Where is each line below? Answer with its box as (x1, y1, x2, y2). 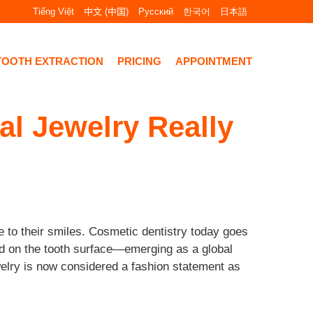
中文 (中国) (84, 6, 129, 17)
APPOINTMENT (175, 54, 252, 67)
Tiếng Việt (33, 6, 75, 17)
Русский (138, 6, 174, 17)
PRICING (117, 54, 161, 67)
